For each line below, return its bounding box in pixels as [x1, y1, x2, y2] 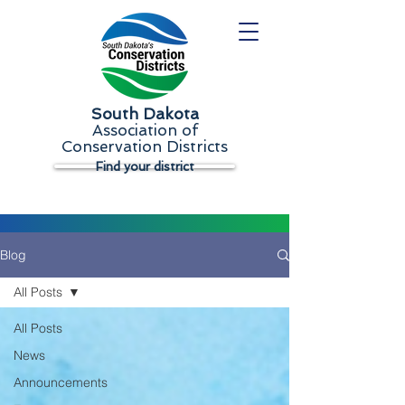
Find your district [95, 158, 194, 174]
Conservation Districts [61, 137, 228, 155]
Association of [91, 121, 198, 139]
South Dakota [90, 105, 199, 123]
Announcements [14, 374, 108, 391]
